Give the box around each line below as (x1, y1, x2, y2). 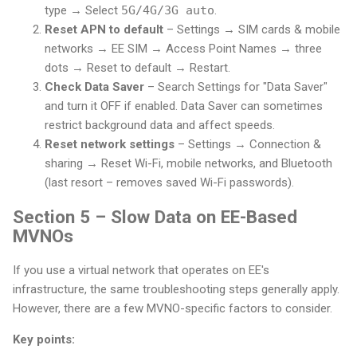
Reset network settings (45, 137, 175, 152)
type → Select (45, 3, 121, 18)
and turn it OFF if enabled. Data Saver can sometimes (45, 99, 323, 114)
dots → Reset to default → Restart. (45, 61, 230, 76)
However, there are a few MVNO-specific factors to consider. (13, 300, 332, 316)
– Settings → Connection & (175, 137, 321, 152)
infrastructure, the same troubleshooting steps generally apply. (13, 281, 339, 296)
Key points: (13, 331, 75, 347)
